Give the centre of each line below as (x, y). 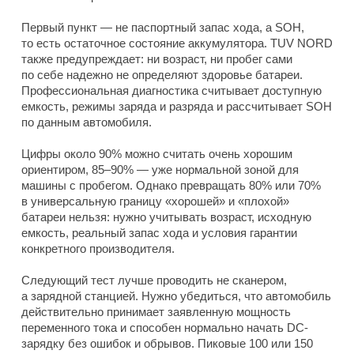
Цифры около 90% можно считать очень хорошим (157, 154)
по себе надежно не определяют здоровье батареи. (162, 75)
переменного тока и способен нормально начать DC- (165, 328)
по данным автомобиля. (87, 122)
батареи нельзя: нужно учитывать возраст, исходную (166, 217)
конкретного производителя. (98, 249)
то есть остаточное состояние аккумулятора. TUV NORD (177, 43)
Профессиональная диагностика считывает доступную (171, 91)
